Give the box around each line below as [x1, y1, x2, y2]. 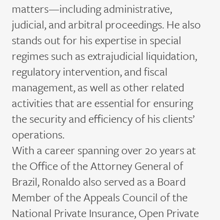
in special [137, 32, 181, 48]
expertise [95, 32, 137, 48]
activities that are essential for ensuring [12, 95, 193, 111]
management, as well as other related [12, 79, 184, 95]
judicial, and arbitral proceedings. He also [12, 16, 201, 32]
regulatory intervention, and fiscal [12, 63, 167, 80]
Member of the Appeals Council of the [12, 189, 188, 205]
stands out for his [12, 32, 95, 48]
